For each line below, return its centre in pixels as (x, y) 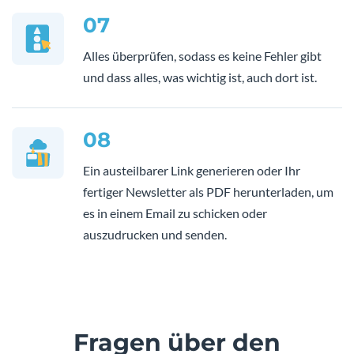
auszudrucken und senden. (155, 235)
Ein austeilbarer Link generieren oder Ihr (192, 171)
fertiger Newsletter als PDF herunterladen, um (208, 192)
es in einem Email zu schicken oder (175, 213)
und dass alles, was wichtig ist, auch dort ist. (200, 77)
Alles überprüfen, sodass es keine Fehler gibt (202, 56)
